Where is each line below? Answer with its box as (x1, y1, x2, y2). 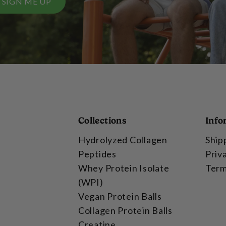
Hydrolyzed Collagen (78, 134, 167, 145)
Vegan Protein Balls (78, 190, 162, 202)
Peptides (78, 148, 117, 159)
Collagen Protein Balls (78, 204, 173, 216)
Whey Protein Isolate (78, 162, 169, 174)
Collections (78, 115, 127, 126)
